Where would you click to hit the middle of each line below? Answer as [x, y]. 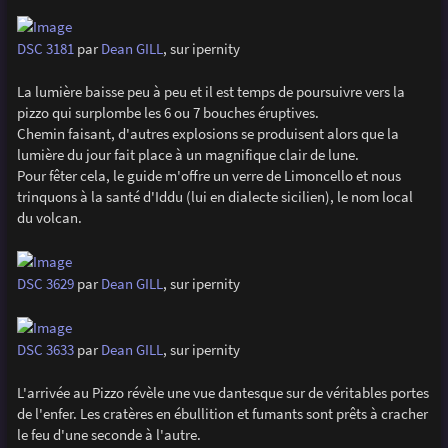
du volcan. [49, 217]
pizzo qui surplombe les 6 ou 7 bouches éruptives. [167, 112]
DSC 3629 [45, 283]
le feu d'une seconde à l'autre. [108, 435]
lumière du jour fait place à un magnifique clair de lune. [187, 154]
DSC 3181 [45, 48]
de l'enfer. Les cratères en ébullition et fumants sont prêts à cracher [222, 414]
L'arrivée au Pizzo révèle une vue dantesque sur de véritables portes [222, 393]
